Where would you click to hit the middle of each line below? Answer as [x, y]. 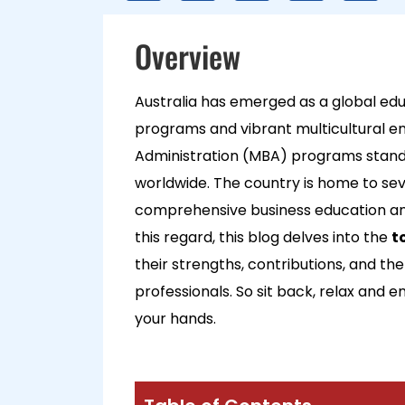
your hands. [175, 319]
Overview [188, 56]
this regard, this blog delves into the [263, 237]
